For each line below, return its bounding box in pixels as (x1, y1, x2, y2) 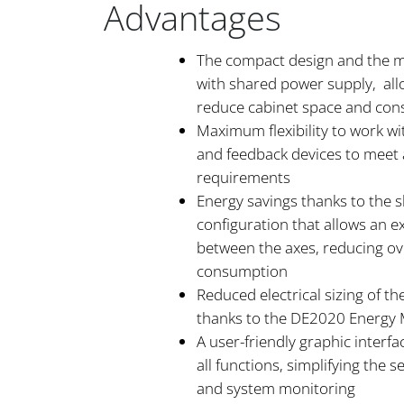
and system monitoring (197, 378, 355, 399)
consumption (197, 261, 288, 282)
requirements (197, 167, 290, 188)
